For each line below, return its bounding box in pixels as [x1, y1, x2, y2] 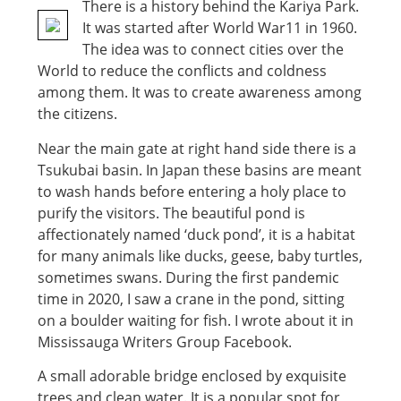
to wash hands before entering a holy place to [38, 181, 346, 201]
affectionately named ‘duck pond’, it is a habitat [38, 224, 355, 244]
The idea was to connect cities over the [82, 39, 344, 60]
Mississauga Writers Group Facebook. [38, 331, 292, 352]
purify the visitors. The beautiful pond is [38, 202, 305, 223]
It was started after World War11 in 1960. [82, 18, 357, 38]
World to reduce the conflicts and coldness [38, 61, 327, 81]
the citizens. [38, 104, 117, 124]
